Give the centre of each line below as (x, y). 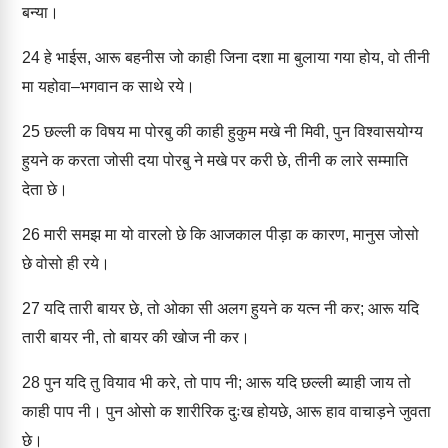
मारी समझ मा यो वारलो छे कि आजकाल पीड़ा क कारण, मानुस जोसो (229, 234)
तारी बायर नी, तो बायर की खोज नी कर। (136, 337)
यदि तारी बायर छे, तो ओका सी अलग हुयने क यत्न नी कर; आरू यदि (229, 308)
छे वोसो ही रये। (66, 263)
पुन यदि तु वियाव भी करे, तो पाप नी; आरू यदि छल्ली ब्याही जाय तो (225, 382)
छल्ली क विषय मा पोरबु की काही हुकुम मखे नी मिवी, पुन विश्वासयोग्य (231, 131)
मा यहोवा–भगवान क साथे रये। (108, 86)
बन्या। (40, 12)
